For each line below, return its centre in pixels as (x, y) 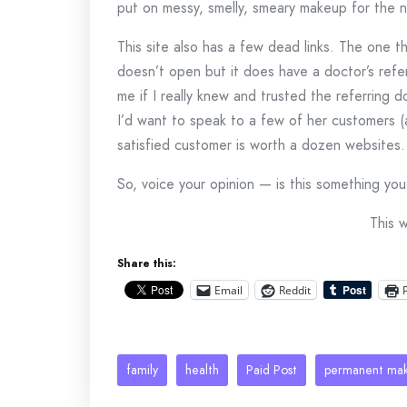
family (142, 370)
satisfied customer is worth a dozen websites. (261, 145)
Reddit (295, 290)
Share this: (147, 263)
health (202, 370)
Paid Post (272, 370)
